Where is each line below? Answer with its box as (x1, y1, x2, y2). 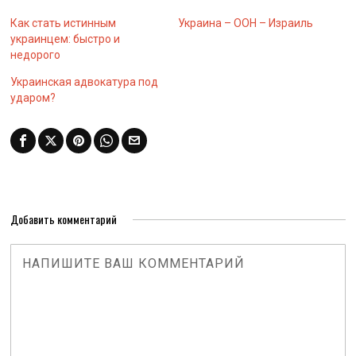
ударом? (10, 91, 56, 104)
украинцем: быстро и (10, 33, 121, 45)
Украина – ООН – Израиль (177, 17, 313, 29)
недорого (10, 48, 61, 61)
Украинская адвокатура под (10, 75, 159, 88)
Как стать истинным (10, 17, 117, 29)
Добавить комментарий (10, 211, 118, 227)
